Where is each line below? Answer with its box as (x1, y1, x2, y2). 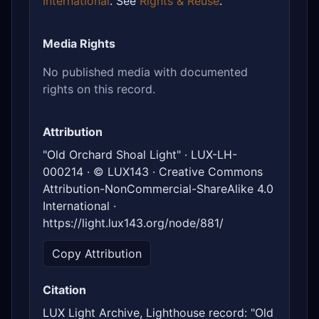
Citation (43, 283, 86, 298)
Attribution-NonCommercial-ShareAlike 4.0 (43, 182, 273, 197)
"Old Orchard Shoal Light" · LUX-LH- (43, 147, 237, 162)
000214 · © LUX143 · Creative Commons (43, 164, 263, 179)
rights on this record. (43, 82, 155, 97)
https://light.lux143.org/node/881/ (43, 216, 224, 231)
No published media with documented (43, 65, 248, 80)
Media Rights (43, 36, 115, 51)
